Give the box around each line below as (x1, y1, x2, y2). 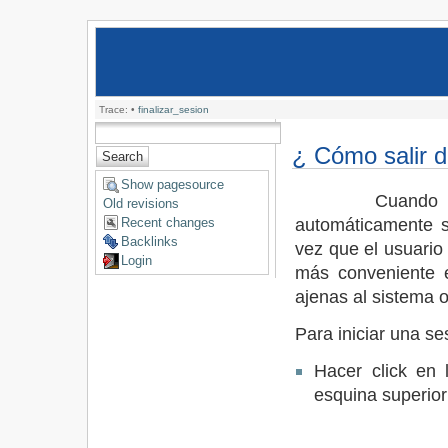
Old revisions (102, 196, 179, 212)
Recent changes (120, 215, 215, 231)
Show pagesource (120, 177, 224, 193)
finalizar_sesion (137, 103, 209, 115)
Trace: (98, 103, 128, 115)
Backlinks (120, 234, 178, 250)
